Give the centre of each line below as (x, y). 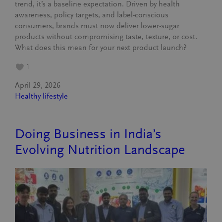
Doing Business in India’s (88, 134)
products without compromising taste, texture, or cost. (106, 37)
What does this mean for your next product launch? (101, 48)
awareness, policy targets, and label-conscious (92, 15)
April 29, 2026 (38, 85)
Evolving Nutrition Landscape (100, 150)
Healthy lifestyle (42, 96)
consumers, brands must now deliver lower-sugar (97, 26)
